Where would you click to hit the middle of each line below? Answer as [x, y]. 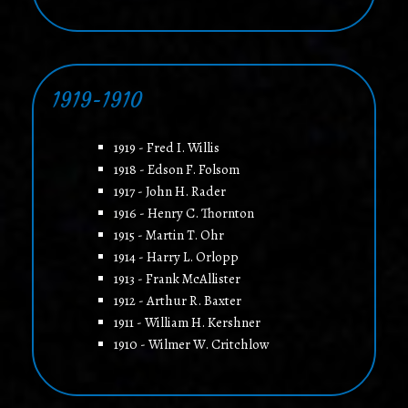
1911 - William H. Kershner [187, 323]
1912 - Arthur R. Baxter [177, 301]
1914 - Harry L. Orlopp [176, 257]
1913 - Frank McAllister [177, 279]
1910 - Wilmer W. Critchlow [191, 345]
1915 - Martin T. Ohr [168, 235]
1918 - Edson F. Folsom [176, 170]
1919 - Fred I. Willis [166, 148]
